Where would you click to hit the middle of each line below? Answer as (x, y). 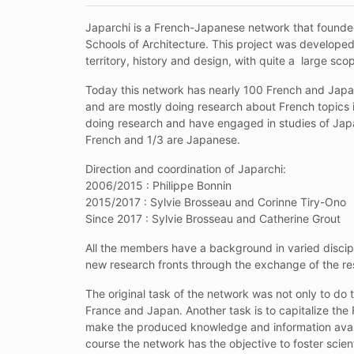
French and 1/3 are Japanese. (162, 139)
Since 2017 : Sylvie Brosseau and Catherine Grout (213, 218)
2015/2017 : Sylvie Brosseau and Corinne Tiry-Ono (215, 201)
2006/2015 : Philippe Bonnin (158, 185)
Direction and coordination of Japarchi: (185, 168)
